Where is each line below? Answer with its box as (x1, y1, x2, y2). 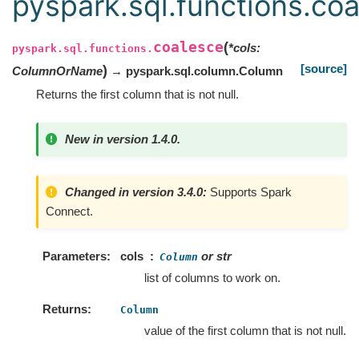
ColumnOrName (12, 64, 103, 78)
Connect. (46, 204, 93, 218)
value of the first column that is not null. (144, 324, 346, 338)
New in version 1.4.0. (65, 132, 180, 147)
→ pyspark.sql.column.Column (107, 64, 283, 78)
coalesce (153, 38, 224, 55)
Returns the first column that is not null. (36, 87, 239, 101)
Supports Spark (210, 184, 292, 199)
